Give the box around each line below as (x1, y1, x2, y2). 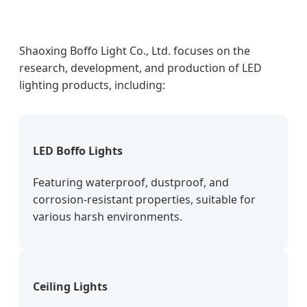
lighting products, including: (19, 77, 165, 93)
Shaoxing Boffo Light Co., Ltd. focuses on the (19, 42, 250, 58)
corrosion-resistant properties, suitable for (33, 192, 256, 208)
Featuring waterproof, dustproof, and (33, 175, 229, 191)
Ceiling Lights (33, 279, 108, 295)
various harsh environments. (33, 209, 182, 225)
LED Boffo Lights (33, 143, 123, 158)
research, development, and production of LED (19, 60, 262, 75)
